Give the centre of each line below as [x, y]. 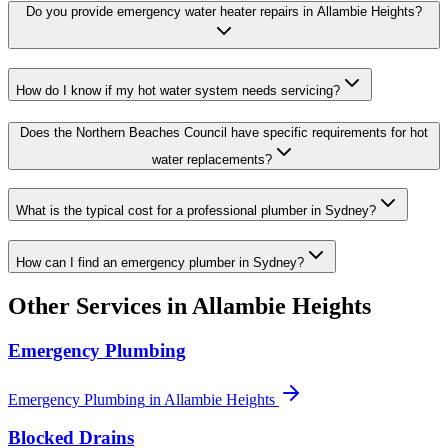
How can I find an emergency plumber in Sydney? [160, 262]
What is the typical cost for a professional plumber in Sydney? [196, 211]
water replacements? [212, 159]
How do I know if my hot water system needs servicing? [178, 90]
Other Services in [100, 305]
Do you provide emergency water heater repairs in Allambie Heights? [224, 12]
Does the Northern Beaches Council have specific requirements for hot [224, 132]
